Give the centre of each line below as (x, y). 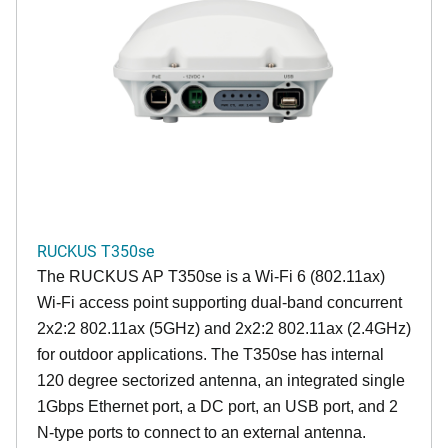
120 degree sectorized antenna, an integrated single (221, 380)
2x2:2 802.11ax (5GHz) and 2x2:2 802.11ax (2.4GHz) (224, 328)
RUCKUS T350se (95, 250)
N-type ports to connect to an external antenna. (201, 432)
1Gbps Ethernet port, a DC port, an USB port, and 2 (217, 406)
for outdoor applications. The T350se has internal (210, 354)
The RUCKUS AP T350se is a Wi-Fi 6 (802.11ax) (211, 276)
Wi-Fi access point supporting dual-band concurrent (219, 302)
